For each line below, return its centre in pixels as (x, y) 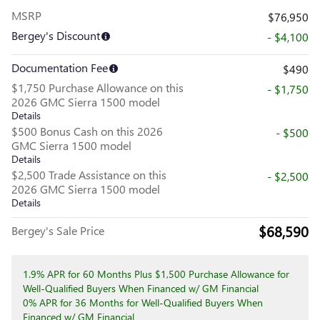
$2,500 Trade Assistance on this (89, 174)
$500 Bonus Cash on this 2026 (87, 131)
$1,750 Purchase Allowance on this (97, 87)
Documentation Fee (60, 67)
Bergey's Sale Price (58, 230)
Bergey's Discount (56, 35)
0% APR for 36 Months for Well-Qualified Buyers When (143, 302)
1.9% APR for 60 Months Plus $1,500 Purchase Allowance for (156, 274)
